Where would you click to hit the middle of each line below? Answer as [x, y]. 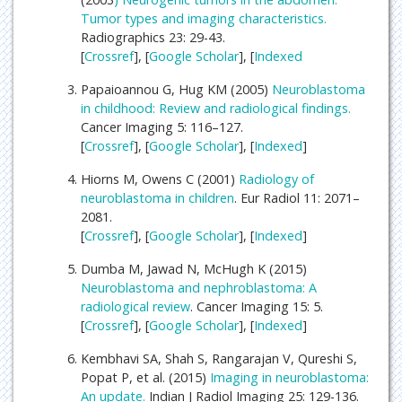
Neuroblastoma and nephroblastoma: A [199, 287]
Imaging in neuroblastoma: [289, 377]
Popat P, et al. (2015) [145, 377]
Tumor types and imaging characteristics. [204, 18]
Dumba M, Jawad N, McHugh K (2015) [194, 268]
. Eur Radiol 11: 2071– [297, 197]
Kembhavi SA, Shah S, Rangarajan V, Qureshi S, [219, 358]
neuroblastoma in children [157, 197]
